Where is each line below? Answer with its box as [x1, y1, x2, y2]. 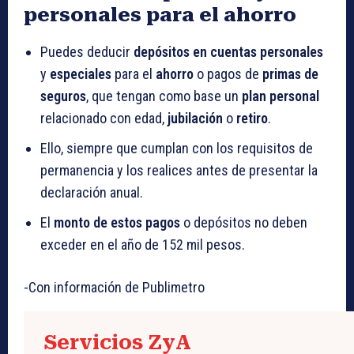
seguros [40, 88, 86, 105]
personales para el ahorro [24, 4, 296, 27]
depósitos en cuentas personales [134, 43, 323, 61]
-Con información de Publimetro [24, 279, 205, 296]
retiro [236, 110, 268, 127]
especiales [50, 66, 111, 83]
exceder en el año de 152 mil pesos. [40, 236, 245, 254]
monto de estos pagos [54, 214, 180, 232]
